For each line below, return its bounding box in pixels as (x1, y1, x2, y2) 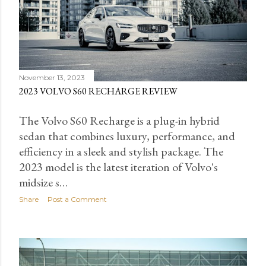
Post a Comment (47, 195, 107, 204)
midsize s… (19, 175, 68, 191)
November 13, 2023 (19, 73, 85, 83)
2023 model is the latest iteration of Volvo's (19, 159, 218, 175)
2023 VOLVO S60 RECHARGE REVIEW (19, 85, 178, 98)
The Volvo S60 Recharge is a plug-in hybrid (19, 113, 220, 129)
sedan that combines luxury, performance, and (19, 128, 235, 144)
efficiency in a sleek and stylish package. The (19, 144, 223, 160)
